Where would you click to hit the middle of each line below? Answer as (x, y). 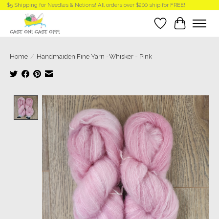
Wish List (177, 28)
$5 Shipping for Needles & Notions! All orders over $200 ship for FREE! (96, 5)
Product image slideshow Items (99, 100)
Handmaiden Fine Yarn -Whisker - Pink (94, 56)
